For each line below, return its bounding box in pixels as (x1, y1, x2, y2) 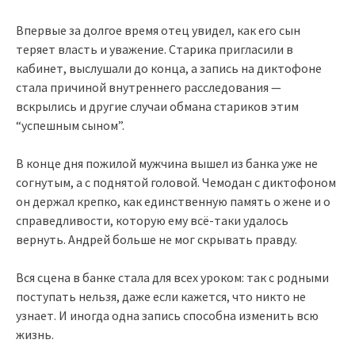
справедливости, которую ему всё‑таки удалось (16, 212, 288, 228)
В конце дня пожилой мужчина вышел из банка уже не (16, 155, 318, 171)
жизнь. (16, 326, 54, 342)
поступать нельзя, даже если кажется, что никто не (16, 288, 306, 304)
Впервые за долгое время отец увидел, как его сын (16, 21, 300, 38)
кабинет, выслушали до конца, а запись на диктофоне (16, 59, 322, 76)
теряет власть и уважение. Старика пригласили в (16, 40, 293, 57)
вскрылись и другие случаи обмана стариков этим (16, 97, 299, 114)
